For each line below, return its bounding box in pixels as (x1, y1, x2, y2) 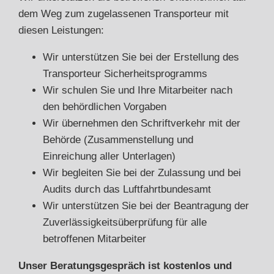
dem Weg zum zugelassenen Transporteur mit (18, 7, 229, 20)
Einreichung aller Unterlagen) (43, 150, 176, 162)
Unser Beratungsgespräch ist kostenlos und (18, 259, 232, 272)
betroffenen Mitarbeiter (43, 232, 146, 245)
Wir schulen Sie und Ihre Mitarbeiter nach (43, 84, 232, 96)
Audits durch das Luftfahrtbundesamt (43, 183, 211, 195)
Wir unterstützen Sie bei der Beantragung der (43, 199, 249, 212)
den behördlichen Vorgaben (43, 100, 166, 113)
